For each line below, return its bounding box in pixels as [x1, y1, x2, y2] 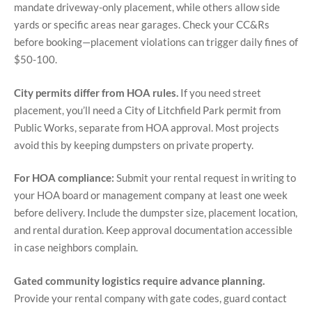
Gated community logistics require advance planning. [14, 274, 265, 287]
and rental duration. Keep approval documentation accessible [14, 224, 292, 237]
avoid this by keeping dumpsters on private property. [14, 138, 253, 151]
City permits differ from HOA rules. [14, 86, 178, 99]
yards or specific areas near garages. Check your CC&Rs [14, 18, 270, 31]
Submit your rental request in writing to [114, 171, 296, 185]
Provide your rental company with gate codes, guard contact [14, 291, 287, 304]
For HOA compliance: [14, 171, 114, 185]
